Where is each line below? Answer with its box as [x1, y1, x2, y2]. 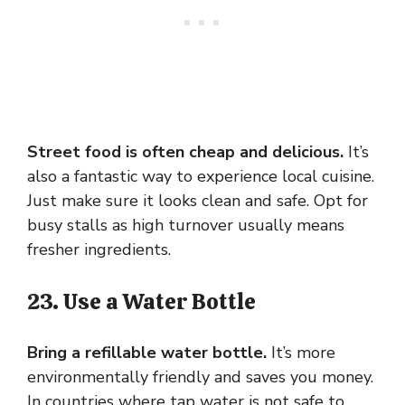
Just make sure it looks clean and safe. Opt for [27, 189, 368, 212]
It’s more [267, 341, 335, 363]
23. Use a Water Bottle [27, 287, 256, 316]
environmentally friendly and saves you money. [27, 365, 373, 388]
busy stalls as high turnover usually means [27, 213, 344, 236]
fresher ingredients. [27, 238, 171, 260]
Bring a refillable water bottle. [27, 341, 267, 363]
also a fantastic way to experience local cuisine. [27, 165, 374, 187]
